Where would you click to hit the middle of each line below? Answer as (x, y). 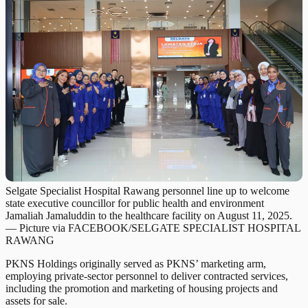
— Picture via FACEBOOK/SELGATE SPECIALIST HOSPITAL (153, 228)
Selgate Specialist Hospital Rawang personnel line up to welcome (147, 190)
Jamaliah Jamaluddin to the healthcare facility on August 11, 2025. (149, 215)
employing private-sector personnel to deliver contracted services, (147, 276)
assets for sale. (36, 300)
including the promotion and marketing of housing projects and (142, 288)
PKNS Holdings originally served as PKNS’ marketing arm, (136, 263)
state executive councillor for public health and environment (135, 203)
